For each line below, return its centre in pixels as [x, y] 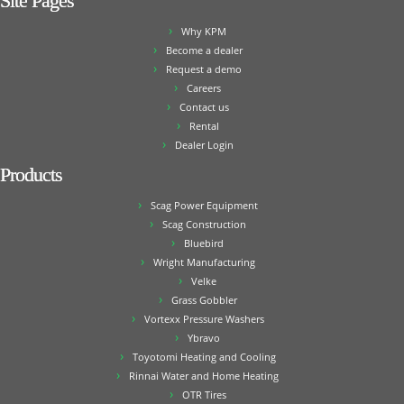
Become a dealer [204, 50]
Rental [204, 126]
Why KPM [204, 31]
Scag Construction [204, 224]
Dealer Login [204, 145]
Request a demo [204, 69]
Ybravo [204, 338]
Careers [204, 88]
